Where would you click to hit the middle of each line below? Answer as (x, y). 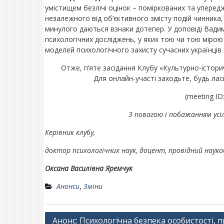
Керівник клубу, (71, 132)
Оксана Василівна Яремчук (89, 168)
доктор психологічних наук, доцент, (107, 150)
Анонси (68, 186)
